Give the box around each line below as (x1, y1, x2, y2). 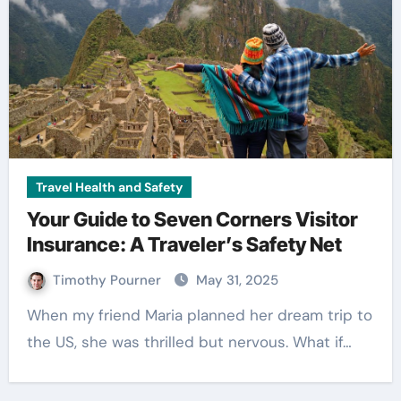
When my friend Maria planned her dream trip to (26, 305, 41, 325)
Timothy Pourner (52, 271, 165, 289)
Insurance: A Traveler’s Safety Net (26, 233, 342, 256)
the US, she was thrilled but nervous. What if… (26, 332, 352, 352)
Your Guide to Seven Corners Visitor (26, 208, 358, 231)
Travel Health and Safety (35, 179, 183, 195)
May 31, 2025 (195, 271, 278, 289)
